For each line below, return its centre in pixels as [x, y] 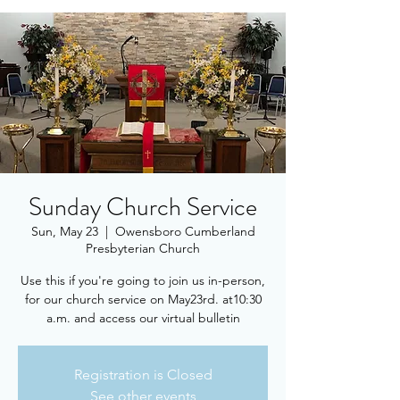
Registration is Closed [143, 375]
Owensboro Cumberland [185, 231]
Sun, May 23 [64, 231]
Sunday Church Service [143, 207]
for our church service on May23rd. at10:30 [143, 299]
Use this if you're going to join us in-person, [143, 280]
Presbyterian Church [143, 248]
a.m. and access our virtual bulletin [143, 318]
